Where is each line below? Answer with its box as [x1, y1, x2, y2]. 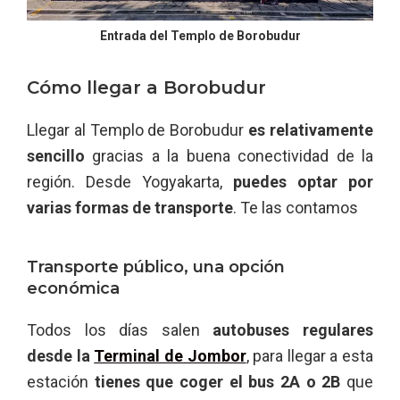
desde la [27, 346, 95, 366]
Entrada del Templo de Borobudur [99, 29, 301, 44]
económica [27, 279, 120, 299]
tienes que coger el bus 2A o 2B [94, 372, 341, 392]
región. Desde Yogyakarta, [27, 172, 233, 192]
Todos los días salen [27, 321, 213, 340]
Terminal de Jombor [94, 346, 246, 366]
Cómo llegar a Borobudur [27, 77, 266, 99]
